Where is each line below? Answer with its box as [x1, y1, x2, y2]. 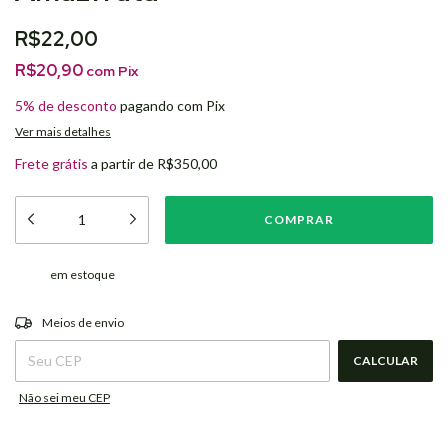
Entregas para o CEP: [15, 309, 124, 324]
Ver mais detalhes [15, 124, 111, 139]
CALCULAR [353, 353, 418, 368]
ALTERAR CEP [352, 308, 433, 323]
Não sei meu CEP [19, 390, 110, 405]
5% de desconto [15, 97, 117, 114]
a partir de [91, 155, 157, 172]
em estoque [49, 267, 115, 282]
